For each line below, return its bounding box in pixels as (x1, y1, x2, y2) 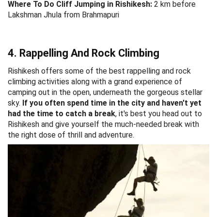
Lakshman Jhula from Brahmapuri (8, 10, 119, 19)
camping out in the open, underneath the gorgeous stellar (8, 87, 202, 97)
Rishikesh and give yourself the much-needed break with (8, 119, 199, 129)
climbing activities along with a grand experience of (8, 77, 182, 86)
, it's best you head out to (115, 108, 202, 118)
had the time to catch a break (8, 108, 115, 118)
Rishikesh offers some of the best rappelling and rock (8, 66, 191, 76)
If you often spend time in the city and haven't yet (20, 98, 201, 108)
